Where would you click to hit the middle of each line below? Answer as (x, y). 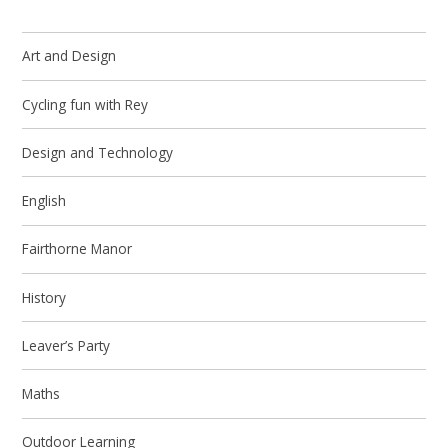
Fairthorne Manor (77, 249)
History (44, 297)
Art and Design (69, 56)
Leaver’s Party (66, 345)
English (44, 201)
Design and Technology (98, 152)
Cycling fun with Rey (85, 104)
